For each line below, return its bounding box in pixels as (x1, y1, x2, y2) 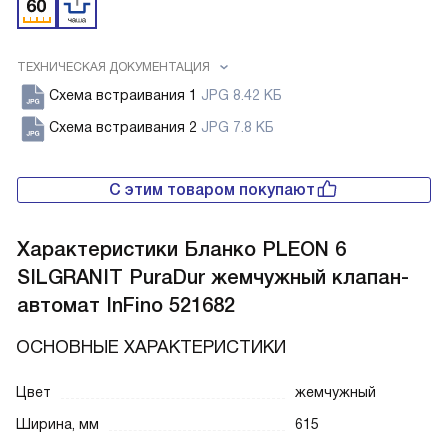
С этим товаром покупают (109, 181, 315, 199)
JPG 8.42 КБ (201, 87, 282, 104)
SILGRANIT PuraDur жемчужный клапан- (17, 266, 409, 289)
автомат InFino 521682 (17, 294, 235, 317)
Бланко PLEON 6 (184, 238, 346, 261)
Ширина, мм (16, 416, 99, 433)
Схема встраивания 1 (49, 87, 201, 104)
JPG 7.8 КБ (201, 119, 274, 136)
